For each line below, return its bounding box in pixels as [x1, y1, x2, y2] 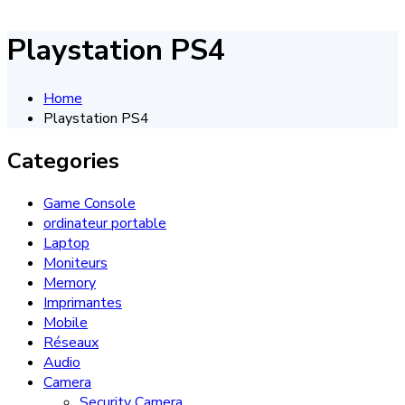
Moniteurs [43, 253, 108, 274]
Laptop [43, 233, 89, 254]
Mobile [43, 313, 88, 334]
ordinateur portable [43, 213, 166, 234]
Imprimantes [43, 293, 122, 314]
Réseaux [43, 333, 99, 353]
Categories [7, 146, 119, 176]
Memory [43, 273, 96, 294]
